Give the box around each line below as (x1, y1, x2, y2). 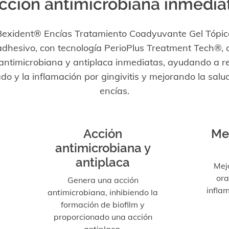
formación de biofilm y (61, 199, 145, 210)
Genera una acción (67, 175, 139, 185)
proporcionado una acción (53, 212, 152, 222)
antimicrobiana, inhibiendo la (48, 187, 158, 197)
